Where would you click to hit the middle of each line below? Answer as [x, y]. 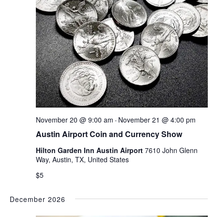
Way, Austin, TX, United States [82, 159]
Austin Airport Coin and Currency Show [109, 134]
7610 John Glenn [171, 150]
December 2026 [37, 199]
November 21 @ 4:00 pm [157, 119]
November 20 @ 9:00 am [74, 119]
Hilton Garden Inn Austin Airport [90, 150]
